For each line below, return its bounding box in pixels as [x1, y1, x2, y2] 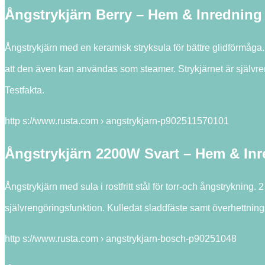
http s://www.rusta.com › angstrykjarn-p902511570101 [5, 115, 229, 126]
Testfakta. [5, 85, 44, 95]
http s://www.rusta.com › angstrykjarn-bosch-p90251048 [5, 234, 237, 244]
